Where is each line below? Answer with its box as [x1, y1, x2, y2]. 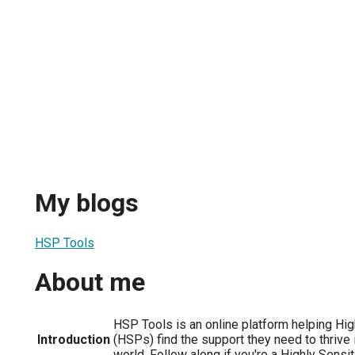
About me [35, 267, 145, 298]
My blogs [35, 188, 139, 219]
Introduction [37, 331, 110, 347]
